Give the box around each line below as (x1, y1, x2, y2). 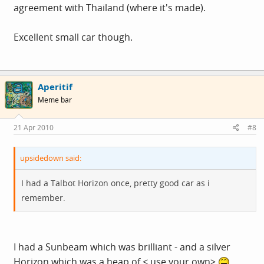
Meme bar (38, 94, 72, 105)
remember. (21, 192, 65, 203)
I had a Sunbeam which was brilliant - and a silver (14, 240, 230, 253)
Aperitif (38, 80, 72, 93)
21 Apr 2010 (14, 123, 54, 133)
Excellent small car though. (14, 30, 133, 44)
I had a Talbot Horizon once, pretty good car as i (21, 177, 210, 189)
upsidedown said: (20, 153, 81, 163)
